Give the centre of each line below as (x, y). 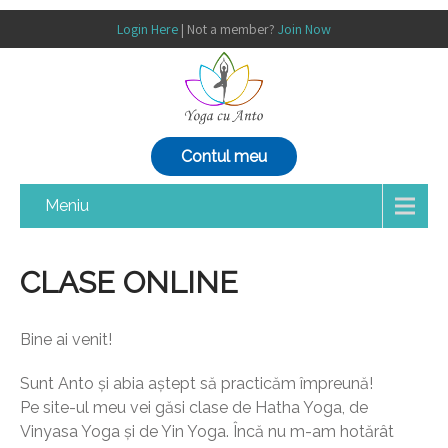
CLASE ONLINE (129, 282)
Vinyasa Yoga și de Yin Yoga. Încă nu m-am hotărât (207, 431)
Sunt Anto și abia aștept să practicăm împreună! (196, 383)
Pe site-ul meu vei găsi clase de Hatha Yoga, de (194, 407)
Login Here (147, 29)
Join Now (304, 29)
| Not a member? (228, 29)
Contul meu (224, 156)
